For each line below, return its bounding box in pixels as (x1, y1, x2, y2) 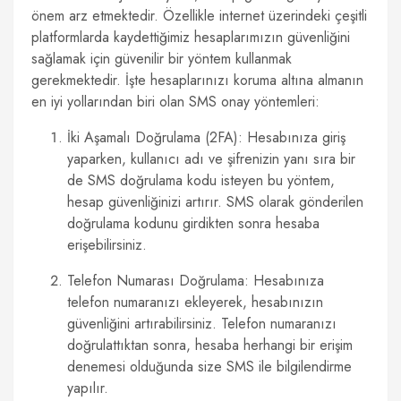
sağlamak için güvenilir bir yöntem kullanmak (31, 48, 292, 69)
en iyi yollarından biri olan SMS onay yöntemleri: (31, 91, 320, 112)
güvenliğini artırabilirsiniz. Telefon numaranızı (67, 313, 337, 334)
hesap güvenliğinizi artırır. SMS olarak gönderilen (67, 192, 363, 212)
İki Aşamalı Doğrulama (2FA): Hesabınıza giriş (67, 127, 346, 148)
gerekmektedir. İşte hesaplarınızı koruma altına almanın (31, 70, 363, 90)
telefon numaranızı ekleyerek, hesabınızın (67, 292, 323, 312)
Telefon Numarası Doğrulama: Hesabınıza (67, 270, 324, 291)
